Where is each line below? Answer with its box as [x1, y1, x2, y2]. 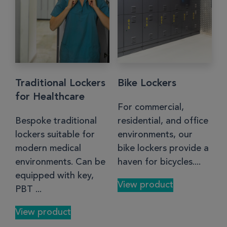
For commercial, [117, 102, 184, 112]
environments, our [117, 130, 193, 139]
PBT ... [15, 184, 42, 194]
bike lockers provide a [117, 143, 209, 153]
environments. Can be [15, 157, 105, 167]
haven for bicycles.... [117, 157, 201, 167]
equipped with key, [15, 171, 94, 180]
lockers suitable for [15, 130, 95, 139]
